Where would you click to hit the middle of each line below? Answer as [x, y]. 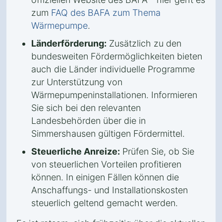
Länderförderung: [69, 43]
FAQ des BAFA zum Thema [106, 13]
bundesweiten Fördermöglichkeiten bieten [117, 56]
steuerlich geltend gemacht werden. [105, 203]
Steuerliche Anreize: [76, 151]
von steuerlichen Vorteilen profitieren [106, 164]
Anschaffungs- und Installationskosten [110, 190]
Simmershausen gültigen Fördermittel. [108, 134]
